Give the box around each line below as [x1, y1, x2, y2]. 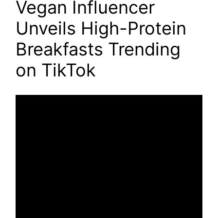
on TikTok [16, 59, 96, 81]
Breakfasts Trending [16, 38, 181, 60]
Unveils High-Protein [16, 18, 186, 39]
